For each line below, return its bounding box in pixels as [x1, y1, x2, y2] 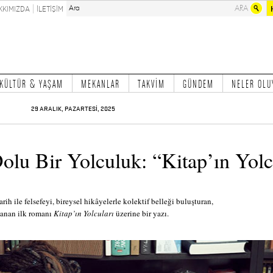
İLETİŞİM [37, 4, 63, 13]
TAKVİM [137, 77, 165, 90]
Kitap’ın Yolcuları [53, 208, 114, 219]
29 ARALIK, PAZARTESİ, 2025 [31, 105, 115, 113]
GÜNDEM [182, 77, 214, 90]
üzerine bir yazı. [113, 208, 169, 219]
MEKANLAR [80, 77, 120, 90]
